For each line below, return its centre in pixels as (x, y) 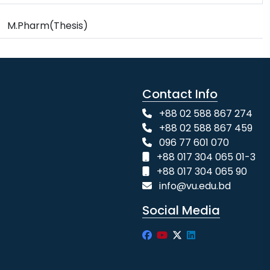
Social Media (181, 211)
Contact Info (180, 94)
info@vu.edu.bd (195, 186)
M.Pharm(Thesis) (48, 26)
